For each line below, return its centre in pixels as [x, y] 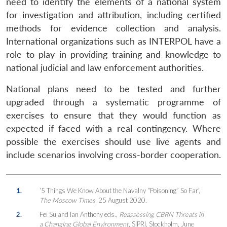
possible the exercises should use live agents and [113, 141]
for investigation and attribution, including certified [113, 15]
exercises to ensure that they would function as [113, 115]
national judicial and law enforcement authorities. [105, 67]
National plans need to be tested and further [113, 89]
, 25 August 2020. [121, 200]
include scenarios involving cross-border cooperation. [113, 155]
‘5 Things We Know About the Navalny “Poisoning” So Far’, [120, 190]
